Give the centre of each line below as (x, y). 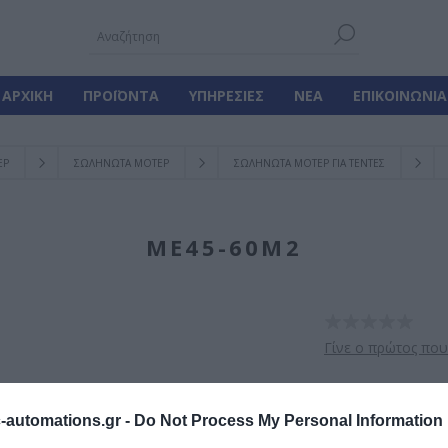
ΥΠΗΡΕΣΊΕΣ (226, 95)
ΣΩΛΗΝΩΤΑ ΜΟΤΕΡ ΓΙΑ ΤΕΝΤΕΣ (309, 163)
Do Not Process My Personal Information (288, 420)
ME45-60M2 (224, 247)
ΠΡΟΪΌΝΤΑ (120, 95)
